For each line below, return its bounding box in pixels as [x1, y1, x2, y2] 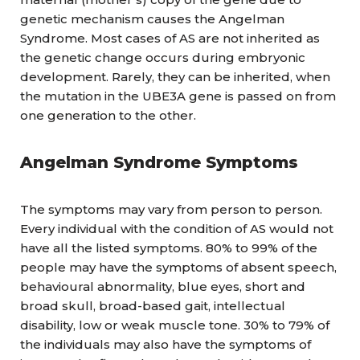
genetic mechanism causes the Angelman [20, 11, 284, 27]
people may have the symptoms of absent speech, [20, 260, 337, 275]
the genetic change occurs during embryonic [20, 50, 305, 65]
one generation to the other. [20, 108, 199, 123]
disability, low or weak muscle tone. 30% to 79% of [20, 317, 329, 333]
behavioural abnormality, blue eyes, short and [20, 279, 305, 294]
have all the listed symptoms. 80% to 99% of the [20, 240, 317, 256]
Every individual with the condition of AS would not [20, 221, 333, 236]
